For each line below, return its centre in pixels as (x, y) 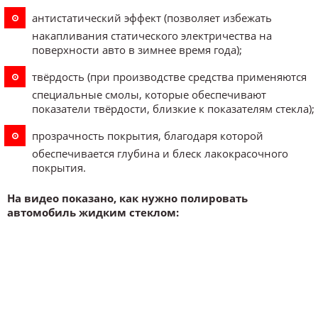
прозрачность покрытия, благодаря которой (148, 135)
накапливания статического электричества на (152, 35)
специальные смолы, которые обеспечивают (149, 94)
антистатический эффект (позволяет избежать (152, 17)
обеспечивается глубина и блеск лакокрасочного (160, 153)
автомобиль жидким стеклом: (93, 212)
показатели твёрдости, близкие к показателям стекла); (173, 108)
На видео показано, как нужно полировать (127, 198)
